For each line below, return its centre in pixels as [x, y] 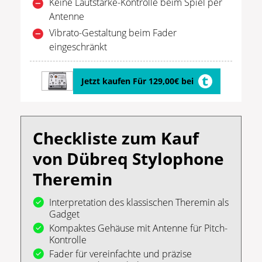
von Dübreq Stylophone [128, 158]
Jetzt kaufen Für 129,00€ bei [137, 81]
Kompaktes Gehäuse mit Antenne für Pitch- [138, 228]
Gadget [64, 214]
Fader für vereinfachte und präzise [120, 254]
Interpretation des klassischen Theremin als [139, 202]
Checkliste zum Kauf [116, 138]
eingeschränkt [78, 46]
